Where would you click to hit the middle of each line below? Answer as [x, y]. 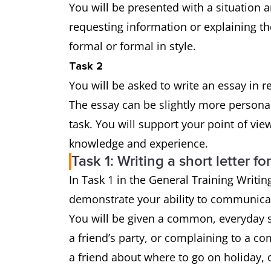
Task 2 [89, 66]
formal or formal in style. [135, 46]
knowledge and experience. [140, 143]
